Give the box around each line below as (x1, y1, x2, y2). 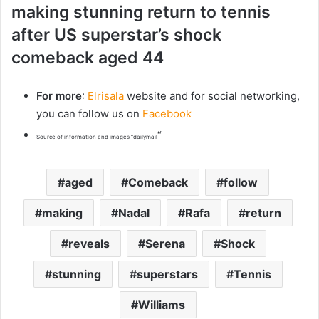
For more (36, 89, 82, 103)
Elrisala (88, 89, 124, 103)
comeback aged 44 (11, 48, 164, 68)
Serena (145, 236, 185, 251)
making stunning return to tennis (11, 2, 271, 23)
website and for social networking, (124, 89, 300, 103)
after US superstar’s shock (11, 25, 221, 46)
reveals (68, 236, 110, 251)
